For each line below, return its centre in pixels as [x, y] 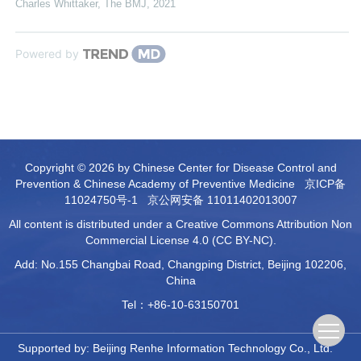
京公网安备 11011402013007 [222, 200]
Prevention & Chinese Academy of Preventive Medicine [160, 184]
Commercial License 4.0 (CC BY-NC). [180, 240]
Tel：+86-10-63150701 [180, 305]
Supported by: [55, 348]
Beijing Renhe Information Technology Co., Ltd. [212, 348]
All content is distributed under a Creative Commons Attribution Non [180, 224]
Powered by [47, 54]
